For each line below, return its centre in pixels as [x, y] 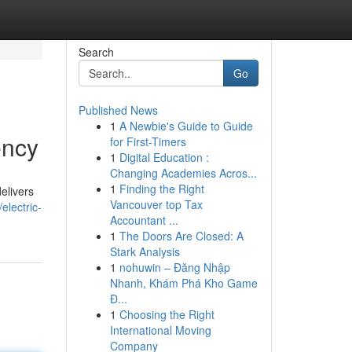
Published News [118, 110]
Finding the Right [161, 189]
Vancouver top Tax [156, 204]
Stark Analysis [145, 251]
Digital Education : [164, 157]
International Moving [160, 330]
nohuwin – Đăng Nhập [174, 267]
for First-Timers [148, 141]
